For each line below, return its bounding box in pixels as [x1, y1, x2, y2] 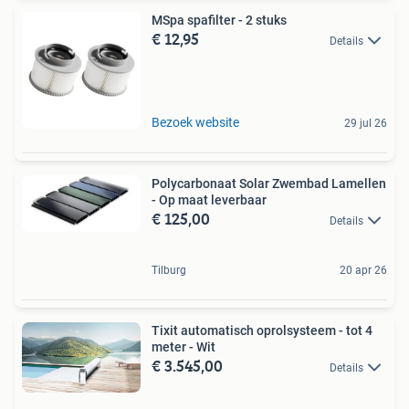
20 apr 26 [340, 263, 387, 277]
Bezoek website [152, 114, 239, 130]
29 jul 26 [344, 116, 387, 130]
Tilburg [152, 263, 186, 277]
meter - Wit [152, 339, 215, 354]
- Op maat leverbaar [152, 192, 267, 207]
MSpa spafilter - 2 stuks [152, 12, 287, 27]
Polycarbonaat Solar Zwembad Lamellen [152, 175, 386, 191]
